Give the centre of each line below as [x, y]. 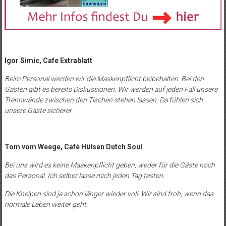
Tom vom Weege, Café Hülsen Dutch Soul [73, 147]
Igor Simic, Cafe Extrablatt [48, 61]
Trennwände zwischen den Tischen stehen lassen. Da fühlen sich [103, 100]
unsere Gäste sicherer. [38, 111]
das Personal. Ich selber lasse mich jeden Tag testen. [84, 176]
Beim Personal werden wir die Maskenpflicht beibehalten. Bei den [104, 79]
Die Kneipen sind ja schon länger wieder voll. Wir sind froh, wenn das [109, 194]
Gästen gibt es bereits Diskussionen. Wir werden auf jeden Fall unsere [111, 90]
